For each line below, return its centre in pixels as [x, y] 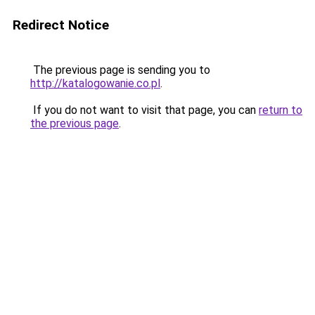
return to [281, 110]
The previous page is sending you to [120, 70]
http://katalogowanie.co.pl [95, 83]
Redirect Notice [61, 25]
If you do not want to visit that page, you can [144, 110]
